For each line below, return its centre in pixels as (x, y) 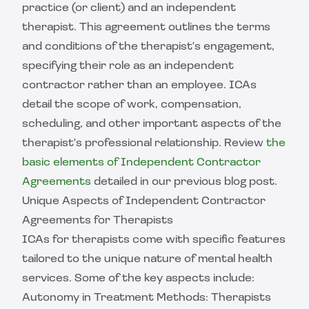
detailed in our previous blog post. (186, 182)
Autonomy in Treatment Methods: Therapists (147, 298)
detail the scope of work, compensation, (132, 105)
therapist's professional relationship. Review (143, 143)
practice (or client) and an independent (129, 8)
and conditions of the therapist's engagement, (148, 47)
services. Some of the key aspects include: (138, 279)
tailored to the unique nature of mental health (147, 259)
